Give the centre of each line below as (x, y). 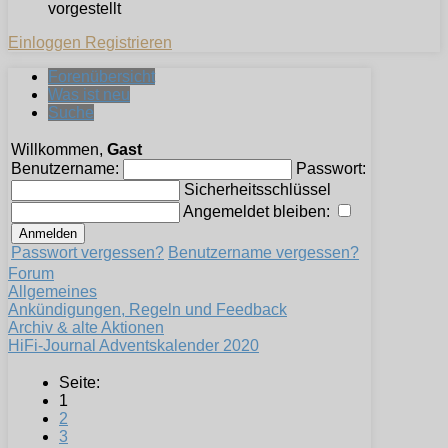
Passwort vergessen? (87, 253)
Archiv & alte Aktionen (86, 328)
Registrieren (128, 43)
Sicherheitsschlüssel (257, 190)
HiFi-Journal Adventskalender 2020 (133, 346)
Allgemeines (52, 292)
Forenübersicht (101, 77)
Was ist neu (89, 95)
